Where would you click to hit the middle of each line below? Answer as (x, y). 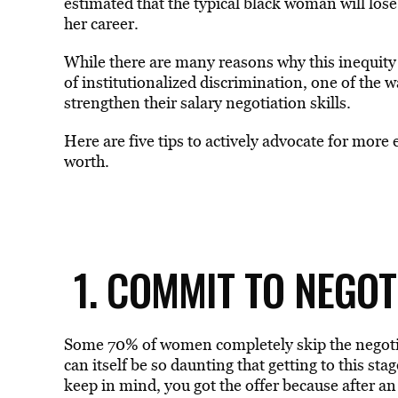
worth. (86, 161)
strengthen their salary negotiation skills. (209, 103)
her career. (103, 24)
